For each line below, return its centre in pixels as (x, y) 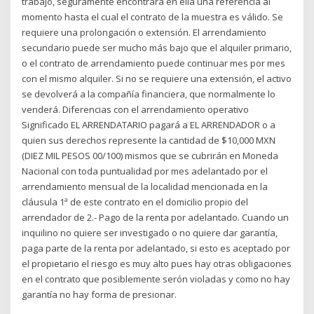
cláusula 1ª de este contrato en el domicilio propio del (135, 202)
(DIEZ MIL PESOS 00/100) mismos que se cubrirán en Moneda (150, 156)
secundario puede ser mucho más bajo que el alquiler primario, (157, 48)
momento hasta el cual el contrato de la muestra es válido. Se (153, 17)
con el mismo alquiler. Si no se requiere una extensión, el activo (157, 79)
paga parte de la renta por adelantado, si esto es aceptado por (156, 248)
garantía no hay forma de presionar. (100, 295)
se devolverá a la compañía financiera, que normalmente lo (149, 94)
